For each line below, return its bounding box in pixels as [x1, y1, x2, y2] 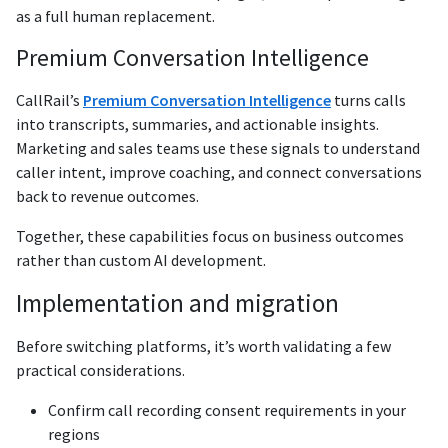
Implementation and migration [16, 286, 339, 319]
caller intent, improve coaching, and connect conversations [16, 161, 422, 182]
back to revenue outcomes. [16, 185, 199, 206]
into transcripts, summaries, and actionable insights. [16, 113, 379, 134]
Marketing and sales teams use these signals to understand [16, 137, 420, 158]
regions [48, 423, 100, 444]
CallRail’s [16, 89, 83, 110]
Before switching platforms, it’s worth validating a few [16, 335, 391, 356]
